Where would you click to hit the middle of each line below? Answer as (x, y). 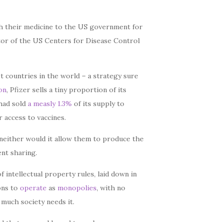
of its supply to (98, 104)
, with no (111, 188)
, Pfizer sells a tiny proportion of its (67, 90)
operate (33, 188)
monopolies (77, 188)
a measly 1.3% (50, 104)
